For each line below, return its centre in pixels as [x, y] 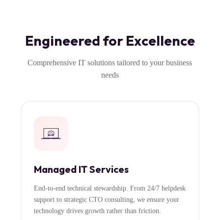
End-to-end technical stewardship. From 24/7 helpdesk [110, 188]
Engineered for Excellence [110, 41]
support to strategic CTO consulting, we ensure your [106, 200]
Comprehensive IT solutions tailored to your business [110, 63]
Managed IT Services [81, 169]
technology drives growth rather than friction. [97, 211]
